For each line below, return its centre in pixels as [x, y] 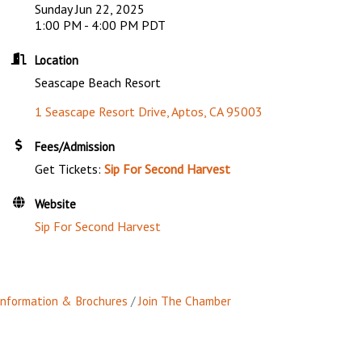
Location [57, 61]
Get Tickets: [70, 169]
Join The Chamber [185, 301]
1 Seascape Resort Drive [101, 112]
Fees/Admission [75, 147]
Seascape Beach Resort [98, 83]
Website [56, 204]
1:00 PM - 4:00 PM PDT [101, 25]
